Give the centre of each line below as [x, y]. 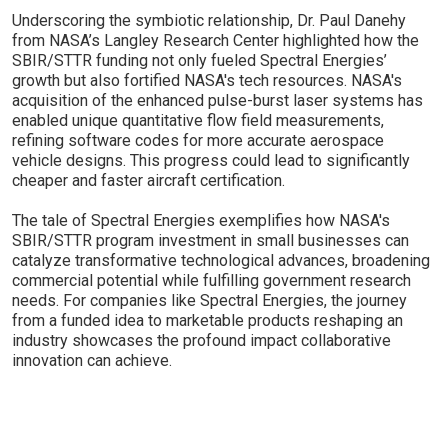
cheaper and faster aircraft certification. [148, 180]
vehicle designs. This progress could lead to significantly [211, 160]
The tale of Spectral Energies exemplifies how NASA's [201, 220]
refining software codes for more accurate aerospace [198, 140]
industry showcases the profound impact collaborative [201, 340]
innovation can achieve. [92, 360]
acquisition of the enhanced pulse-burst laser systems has [217, 100]
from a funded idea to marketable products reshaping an [207, 320]
